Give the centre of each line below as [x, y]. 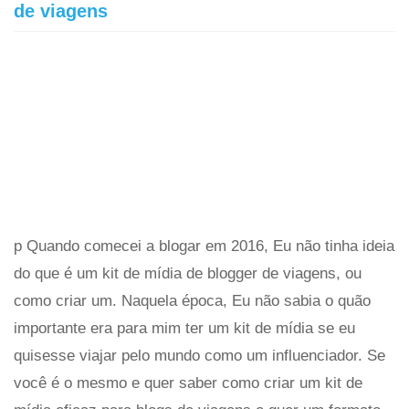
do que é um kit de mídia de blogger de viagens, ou [188, 273]
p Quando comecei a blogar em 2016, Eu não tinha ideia [204, 246]
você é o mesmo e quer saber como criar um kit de [188, 383]
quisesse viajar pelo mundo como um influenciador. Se [199, 356]
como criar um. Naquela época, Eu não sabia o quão [192, 301]
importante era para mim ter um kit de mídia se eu [184, 328]
